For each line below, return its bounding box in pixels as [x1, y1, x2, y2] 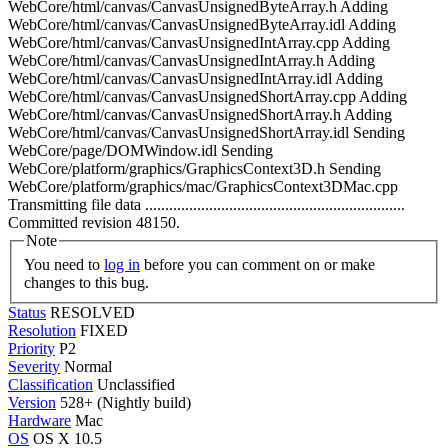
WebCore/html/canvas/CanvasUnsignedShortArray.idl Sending [8, 124, 405, 141]
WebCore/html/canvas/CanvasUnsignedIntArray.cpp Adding [8, 34, 390, 51]
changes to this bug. [24, 273, 149, 291]
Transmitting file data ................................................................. [8, 196, 405, 213]
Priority [8, 339, 55, 357]
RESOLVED [50, 303, 135, 321]
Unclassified [97, 375, 175, 393]
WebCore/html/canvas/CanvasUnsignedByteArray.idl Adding [8, 16, 396, 33]
